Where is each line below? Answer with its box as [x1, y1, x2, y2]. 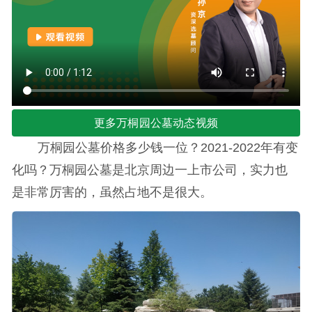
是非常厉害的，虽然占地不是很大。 [12, 184, 213, 199]
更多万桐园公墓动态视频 [93, 116, 219, 129]
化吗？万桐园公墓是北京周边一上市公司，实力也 [12, 162, 288, 177]
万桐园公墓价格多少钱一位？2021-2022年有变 [37, 139, 298, 155]
